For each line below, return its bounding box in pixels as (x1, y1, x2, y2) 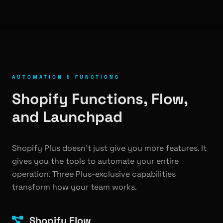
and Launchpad (12, 107, 122, 126)
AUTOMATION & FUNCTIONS (12, 74, 120, 80)
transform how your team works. (12, 182, 137, 192)
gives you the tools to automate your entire (12, 156, 179, 166)
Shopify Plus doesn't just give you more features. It (12, 143, 207, 153)
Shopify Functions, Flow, (12, 89, 188, 109)
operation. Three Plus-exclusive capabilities (12, 169, 176, 179)
